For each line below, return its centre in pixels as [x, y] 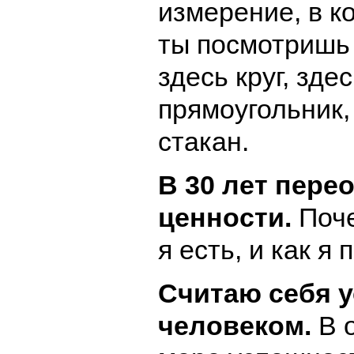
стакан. [203, 141]
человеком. [238, 325]
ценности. [228, 217]
